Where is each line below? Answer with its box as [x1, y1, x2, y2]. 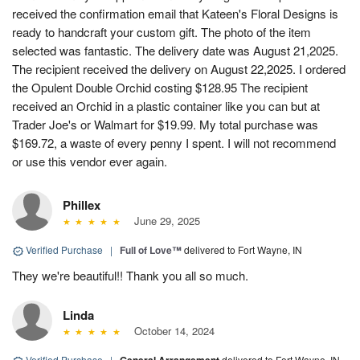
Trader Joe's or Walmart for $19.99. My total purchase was [12, 116, 318, 133]
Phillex [63, 196, 100, 215]
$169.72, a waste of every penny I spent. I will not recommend [12, 134, 336, 152]
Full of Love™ [120, 243, 182, 258]
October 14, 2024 [127, 323, 215, 339]
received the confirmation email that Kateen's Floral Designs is [12, 5, 338, 22]
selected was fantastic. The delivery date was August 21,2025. [12, 42, 338, 59]
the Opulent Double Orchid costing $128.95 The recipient [12, 79, 308, 96]
